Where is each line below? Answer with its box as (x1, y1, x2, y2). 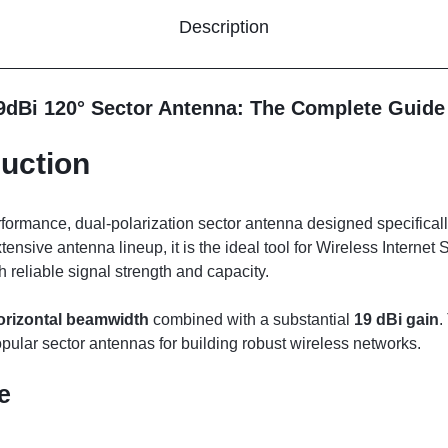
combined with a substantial (149, 311, 354, 329)
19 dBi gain (354, 311, 439, 329)
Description (179, 16, 269, 37)
